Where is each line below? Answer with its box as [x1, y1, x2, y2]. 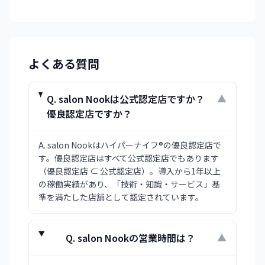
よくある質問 [28, 55, 99, 72]
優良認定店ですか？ [46, 106, 132, 121]
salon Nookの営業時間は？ [77, 231, 195, 245]
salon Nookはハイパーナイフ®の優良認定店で [47, 139, 221, 151]
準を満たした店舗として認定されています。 [38, 191, 203, 203]
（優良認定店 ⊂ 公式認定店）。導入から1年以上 [38, 165, 221, 177]
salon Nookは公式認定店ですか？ [58, 92, 205, 106]
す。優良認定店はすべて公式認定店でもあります [38, 152, 219, 164]
